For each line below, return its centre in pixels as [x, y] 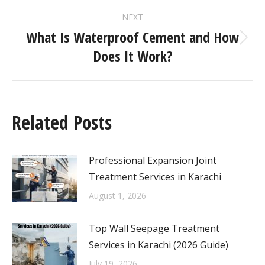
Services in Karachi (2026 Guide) [159, 245]
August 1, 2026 [117, 195]
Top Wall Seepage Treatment [154, 228]
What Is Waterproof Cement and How [132, 37]
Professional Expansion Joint [153, 160]
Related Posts [62, 122]
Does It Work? [132, 56]
